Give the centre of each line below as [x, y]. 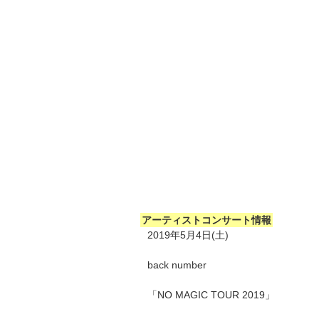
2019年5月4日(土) [188, 235]
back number [177, 265]
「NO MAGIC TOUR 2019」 [211, 294]
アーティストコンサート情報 [206, 220]
